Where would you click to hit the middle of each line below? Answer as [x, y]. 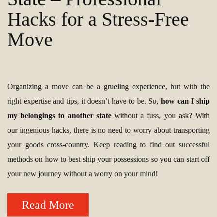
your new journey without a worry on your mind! [83, 174]
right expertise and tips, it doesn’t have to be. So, [84, 101]
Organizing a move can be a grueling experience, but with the [108, 87]
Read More [48, 205]
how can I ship [185, 101]
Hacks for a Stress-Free [98, 19]
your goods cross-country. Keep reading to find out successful [108, 145]
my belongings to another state [59, 116]
